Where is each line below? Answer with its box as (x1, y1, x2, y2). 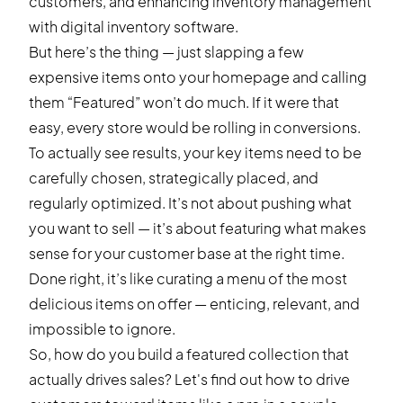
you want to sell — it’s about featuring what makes (29, 219, 366, 237)
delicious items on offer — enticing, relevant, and (29, 294, 360, 313)
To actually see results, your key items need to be (29, 143, 362, 162)
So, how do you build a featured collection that (29, 345, 349, 363)
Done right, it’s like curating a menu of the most (29, 269, 347, 288)
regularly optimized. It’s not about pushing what (29, 193, 352, 212)
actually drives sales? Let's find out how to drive (29, 370, 350, 389)
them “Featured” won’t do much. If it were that (29, 93, 339, 112)
